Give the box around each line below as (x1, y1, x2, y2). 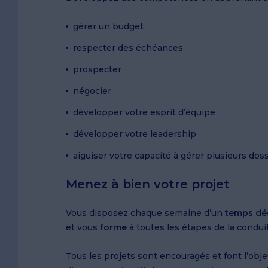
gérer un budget (73, 21, 146, 32)
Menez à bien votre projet (66, 177, 230, 192)
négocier (73, 86, 114, 97)
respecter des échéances (73, 42, 185, 54)
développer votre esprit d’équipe (73, 107, 218, 118)
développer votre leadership (73, 129, 199, 140)
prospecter (73, 64, 124, 75)
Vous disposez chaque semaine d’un (66, 208, 225, 219)
